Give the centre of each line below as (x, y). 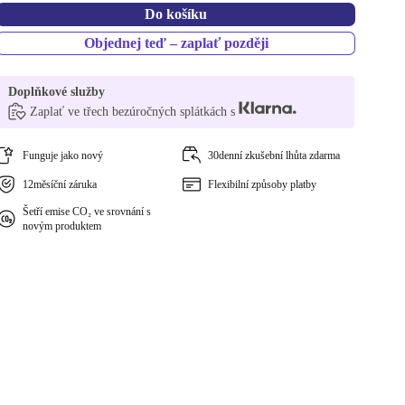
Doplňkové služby (57, 92)
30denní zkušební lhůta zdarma (273, 155)
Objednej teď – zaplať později (176, 43)
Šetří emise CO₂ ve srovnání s (87, 212)
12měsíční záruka (60, 184)
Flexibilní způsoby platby (262, 184)
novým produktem (62, 226)
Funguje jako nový (63, 155)
